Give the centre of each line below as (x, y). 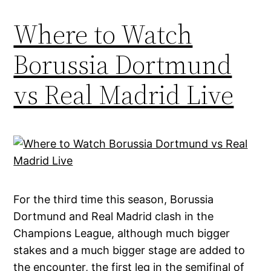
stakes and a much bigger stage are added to (129, 250)
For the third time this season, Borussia (114, 200)
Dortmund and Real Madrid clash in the (114, 217)
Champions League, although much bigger (122, 233)
